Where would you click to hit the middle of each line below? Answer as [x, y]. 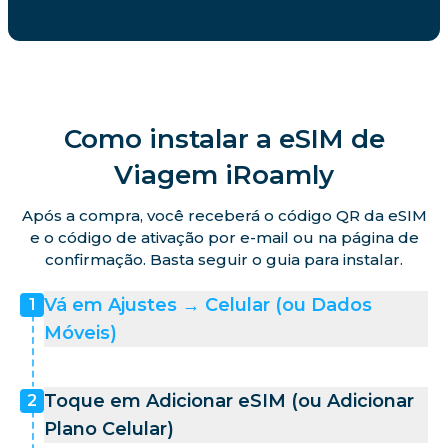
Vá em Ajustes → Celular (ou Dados [208, 304]
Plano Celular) [109, 428]
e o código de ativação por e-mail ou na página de [224, 237]
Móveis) [80, 332]
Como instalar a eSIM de [224, 138]
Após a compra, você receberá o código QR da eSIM [224, 215]
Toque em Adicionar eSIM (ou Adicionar [229, 400]
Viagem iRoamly [224, 174]
